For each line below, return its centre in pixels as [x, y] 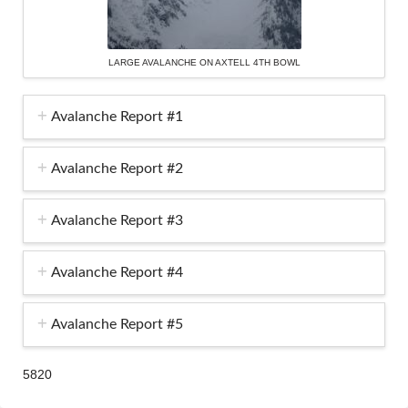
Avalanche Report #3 [117, 221]
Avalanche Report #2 [117, 169]
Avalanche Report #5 [117, 325]
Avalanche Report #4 [117, 273]
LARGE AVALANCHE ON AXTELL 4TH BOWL [204, 62]
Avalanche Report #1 [117, 117]
